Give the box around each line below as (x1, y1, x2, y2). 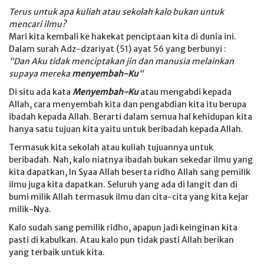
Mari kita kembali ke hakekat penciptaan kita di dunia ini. (9, 31, 236, 42)
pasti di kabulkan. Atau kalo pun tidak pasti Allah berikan (9, 235, 234, 245)
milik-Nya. (9, 204, 51, 214)
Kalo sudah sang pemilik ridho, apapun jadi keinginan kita (9, 222, 237, 233)
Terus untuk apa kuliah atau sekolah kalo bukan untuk (9, 6, 224, 17)
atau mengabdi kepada (140, 87, 232, 97)
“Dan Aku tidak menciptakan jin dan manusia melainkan (9, 56, 234, 67)
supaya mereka (9, 68, 72, 79)
